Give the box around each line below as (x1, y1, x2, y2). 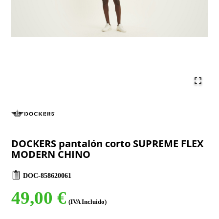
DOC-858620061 (23, 172, 71, 179)
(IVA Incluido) (68, 198, 107, 205)
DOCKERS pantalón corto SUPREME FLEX (11, 137, 203, 150)
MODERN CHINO (11, 148, 90, 161)
